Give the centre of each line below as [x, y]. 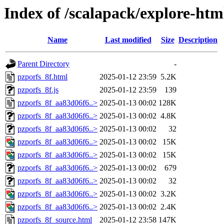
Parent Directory [43, 64]
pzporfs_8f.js [38, 90]
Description [198, 40]
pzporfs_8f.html [42, 77]
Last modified [128, 40]
